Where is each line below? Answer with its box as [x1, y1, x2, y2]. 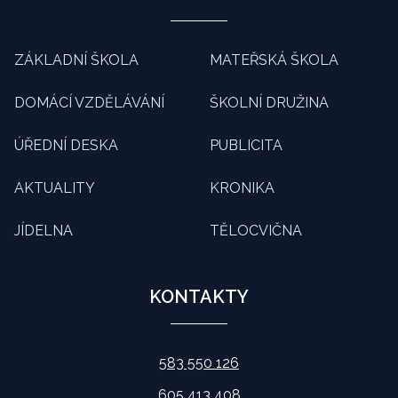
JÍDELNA [14, 221, 73, 239]
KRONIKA [210, 179, 275, 196]
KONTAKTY [149, 285, 249, 307]
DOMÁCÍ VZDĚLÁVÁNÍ [14, 93, 164, 111]
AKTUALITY [14, 179, 95, 196]
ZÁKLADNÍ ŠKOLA [14, 51, 139, 68]
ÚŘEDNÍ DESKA [14, 136, 118, 154]
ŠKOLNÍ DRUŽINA [210, 93, 329, 111]
